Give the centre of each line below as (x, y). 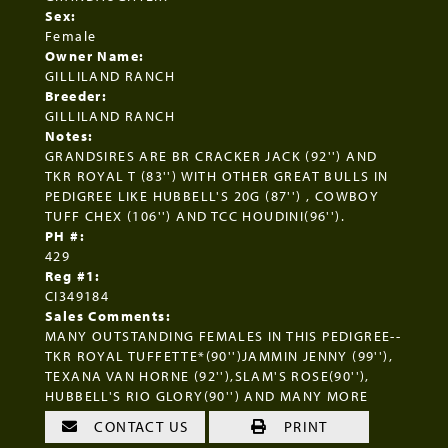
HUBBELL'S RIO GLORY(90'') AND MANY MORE (207, 396)
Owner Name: (95, 56)
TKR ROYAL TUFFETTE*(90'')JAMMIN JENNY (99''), (219, 356)
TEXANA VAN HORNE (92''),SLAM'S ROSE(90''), (207, 376)
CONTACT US (139, 427)
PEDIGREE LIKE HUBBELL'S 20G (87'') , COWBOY (212, 196)
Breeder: (76, 96)
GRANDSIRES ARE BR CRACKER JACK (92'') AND (211, 156)
